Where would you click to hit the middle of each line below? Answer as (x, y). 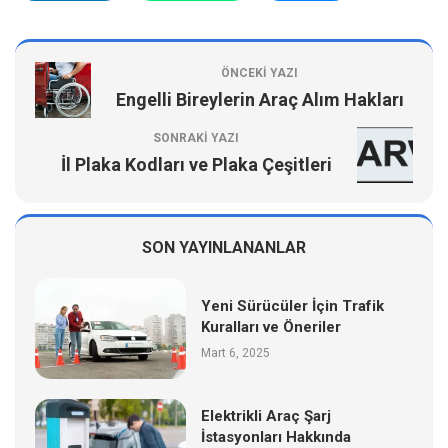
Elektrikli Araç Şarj (266, 416)
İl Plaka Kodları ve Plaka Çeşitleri (196, 164)
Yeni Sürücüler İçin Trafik (293, 305)
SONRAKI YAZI (196, 137)
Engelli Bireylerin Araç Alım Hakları (259, 99)
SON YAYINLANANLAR (224, 247)
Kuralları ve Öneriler (271, 326)
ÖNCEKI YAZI (259, 72)
